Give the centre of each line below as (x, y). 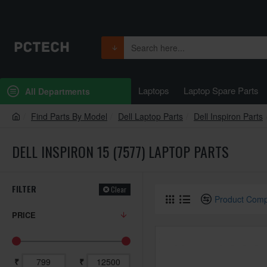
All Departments (58, 91)
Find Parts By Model (69, 116)
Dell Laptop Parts (150, 116)
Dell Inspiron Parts (228, 116)
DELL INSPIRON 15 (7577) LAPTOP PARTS (120, 151)
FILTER (24, 189)
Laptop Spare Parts (221, 90)
